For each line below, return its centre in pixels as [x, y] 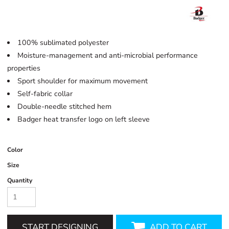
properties [24, 68]
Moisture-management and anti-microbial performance [108, 55]
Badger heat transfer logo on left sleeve [84, 119]
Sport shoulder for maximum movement [83, 81]
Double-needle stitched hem [65, 106]
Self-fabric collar [45, 94]
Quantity [20, 180]
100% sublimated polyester [63, 42]
